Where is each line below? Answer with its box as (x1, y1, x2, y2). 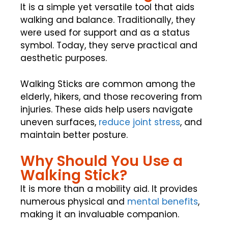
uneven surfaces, (20, 116, 99, 128)
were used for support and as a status (20, 26, 190, 39)
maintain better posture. (20, 128, 128, 141)
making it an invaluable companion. (20, 208, 179, 221)
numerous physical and (20, 195, 127, 208)
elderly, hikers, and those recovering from (20, 90, 202, 103)
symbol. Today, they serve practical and (20, 39, 197, 52)
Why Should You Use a (20, 151, 183, 172)
